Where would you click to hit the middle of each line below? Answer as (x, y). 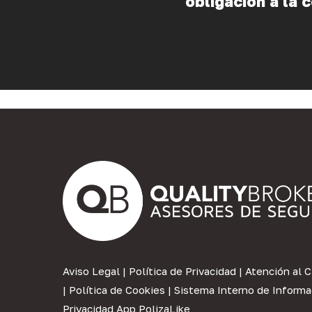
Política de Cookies (117, 290)
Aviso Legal (91, 271)
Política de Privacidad (182, 271)
